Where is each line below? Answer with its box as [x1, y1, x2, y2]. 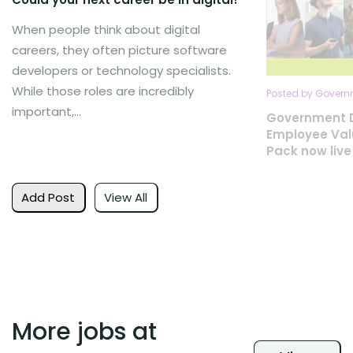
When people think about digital [12, 21, 200, 38]
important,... [12, 103, 81, 120]
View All [104, 188, 148, 206]
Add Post [21, 188, 76, 206]
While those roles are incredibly [12, 83, 194, 99]
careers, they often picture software [12, 42, 227, 58]
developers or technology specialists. [12, 62, 231, 79]
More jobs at [12, 315, 157, 349]
